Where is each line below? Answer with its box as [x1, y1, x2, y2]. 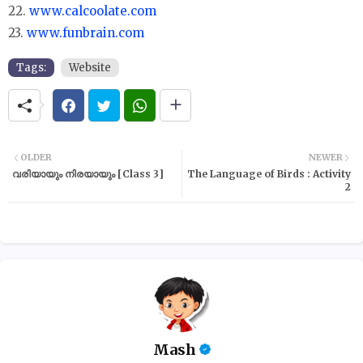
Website [69, 61, 111, 75]
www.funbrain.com [27, 25, 144, 41]
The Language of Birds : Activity [187, 167, 351, 180]
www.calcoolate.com [29, 3, 156, 19]
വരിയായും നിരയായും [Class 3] [12, 167, 164, 180]
